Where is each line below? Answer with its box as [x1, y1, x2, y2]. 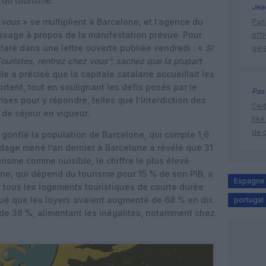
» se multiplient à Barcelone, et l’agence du [20, 17, 203, 27]
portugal [234, 195, 264, 205]
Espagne [234, 176, 265, 186]
